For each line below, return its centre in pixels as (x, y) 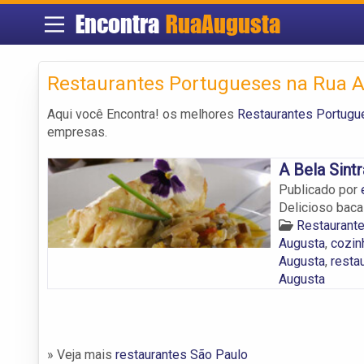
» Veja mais (81, 354)
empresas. (77, 132)
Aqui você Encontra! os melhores (142, 114)
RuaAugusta (223, 24)
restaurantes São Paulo (182, 354)
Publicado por (319, 189)
